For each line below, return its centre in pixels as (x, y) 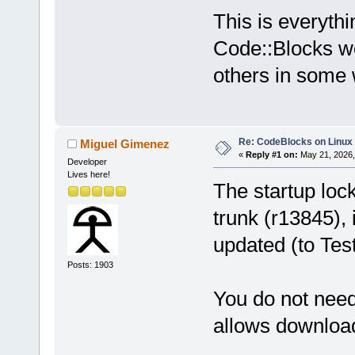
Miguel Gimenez (125, 144)
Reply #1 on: (271, 155)
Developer (87, 162)
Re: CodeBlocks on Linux (295, 142)
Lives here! (88, 175)
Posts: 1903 (90, 265)
